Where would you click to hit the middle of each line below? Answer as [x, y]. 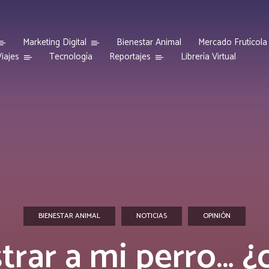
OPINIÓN [217, 216]
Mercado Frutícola [233, 43]
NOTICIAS [152, 216]
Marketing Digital [55, 42]
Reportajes [130, 56]
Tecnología [71, 57]
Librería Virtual [208, 57]
